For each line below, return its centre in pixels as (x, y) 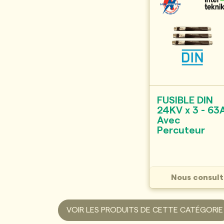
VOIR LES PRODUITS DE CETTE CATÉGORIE (144, 210)
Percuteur (181, 130)
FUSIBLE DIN (185, 100)
